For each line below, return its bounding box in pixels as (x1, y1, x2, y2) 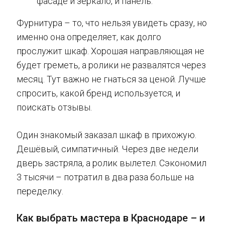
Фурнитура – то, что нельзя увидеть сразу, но (17, 18, 207, 29)
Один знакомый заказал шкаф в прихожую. (17, 130, 196, 141)
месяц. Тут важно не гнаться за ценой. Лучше (17, 74, 206, 85)
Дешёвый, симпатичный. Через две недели (17, 144, 198, 155)
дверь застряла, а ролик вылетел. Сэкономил (17, 158, 206, 169)
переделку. (17, 186, 63, 197)
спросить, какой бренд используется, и (17, 88, 180, 99)
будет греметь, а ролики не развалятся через (17, 60, 206, 71)
